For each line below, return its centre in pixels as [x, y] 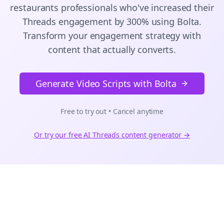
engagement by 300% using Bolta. [129, 21]
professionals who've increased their [136, 7]
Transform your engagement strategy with [112, 35]
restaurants [34, 7]
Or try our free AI [63, 135]
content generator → [155, 135]
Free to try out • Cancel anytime [112, 111]
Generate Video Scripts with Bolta [106, 83]
